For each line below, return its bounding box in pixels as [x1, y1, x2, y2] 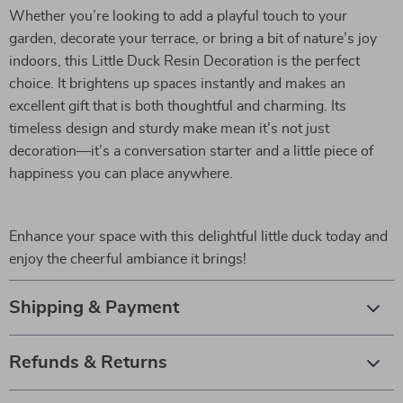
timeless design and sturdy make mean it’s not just [9, 121, 329, 136]
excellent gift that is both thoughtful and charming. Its [9, 99, 346, 113]
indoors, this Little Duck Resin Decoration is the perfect [9, 54, 360, 68]
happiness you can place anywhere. [9, 166, 233, 181]
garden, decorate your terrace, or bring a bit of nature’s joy [9, 31, 377, 46]
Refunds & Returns [9, 354, 167, 372]
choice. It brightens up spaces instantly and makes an [9, 76, 345, 91]
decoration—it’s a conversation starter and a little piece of [9, 144, 373, 158]
